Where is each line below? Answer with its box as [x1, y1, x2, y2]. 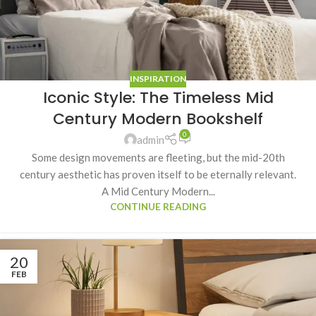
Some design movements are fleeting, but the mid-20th [31, 150, 285, 164]
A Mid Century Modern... [101, 184, 215, 197]
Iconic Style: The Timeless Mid [42, 87, 274, 109]
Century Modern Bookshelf [53, 108, 263, 130]
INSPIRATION [130, 73, 186, 85]
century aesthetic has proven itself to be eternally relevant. [20, 167, 296, 181]
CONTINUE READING [110, 200, 206, 212]
